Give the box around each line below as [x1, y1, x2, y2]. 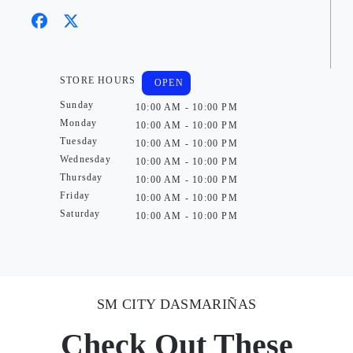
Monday [60, 117, 98, 128]
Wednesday [60, 154, 111, 165]
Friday [60, 190, 91, 201]
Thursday [60, 172, 103, 183]
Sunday [60, 99, 95, 110]
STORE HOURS [60, 75, 136, 86]
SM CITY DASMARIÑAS [96, 296, 257, 312]
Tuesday [60, 136, 98, 147]
